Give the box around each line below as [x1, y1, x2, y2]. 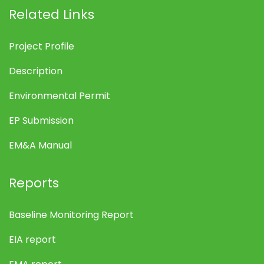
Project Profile [9, 39, 74, 53]
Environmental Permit [9, 88, 110, 103]
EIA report [9, 232, 56, 246]
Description [9, 64, 62, 78]
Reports [9, 173, 59, 192]
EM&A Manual [9, 138, 72, 152]
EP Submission [9, 113, 74, 127]
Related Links [9, 5, 94, 24]
